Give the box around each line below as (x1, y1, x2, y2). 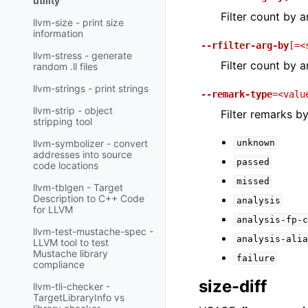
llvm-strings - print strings (33, 82, 148, 95)
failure (236, 253, 275, 263)
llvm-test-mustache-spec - (33, 225, 153, 238)
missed (236, 176, 269, 186)
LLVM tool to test (33, 236, 109, 249)
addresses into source (33, 148, 132, 161)
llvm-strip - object (33, 104, 113, 117)
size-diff (199, 276, 267, 296)
